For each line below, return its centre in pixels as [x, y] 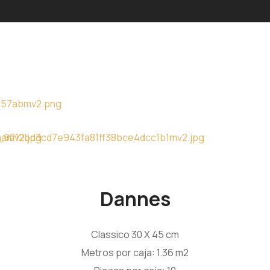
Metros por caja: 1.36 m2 [135, 253]
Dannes [135, 199]
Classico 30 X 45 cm [135, 234]
